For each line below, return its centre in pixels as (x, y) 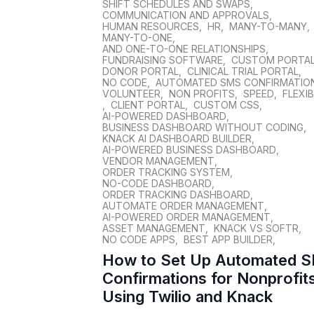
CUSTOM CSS (227, 105)
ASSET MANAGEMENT (154, 228)
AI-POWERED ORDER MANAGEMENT (187, 217)
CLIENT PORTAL (148, 105)
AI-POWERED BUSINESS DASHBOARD (190, 150)
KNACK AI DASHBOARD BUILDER (177, 138)
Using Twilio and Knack (188, 296)
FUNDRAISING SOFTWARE (163, 60)
